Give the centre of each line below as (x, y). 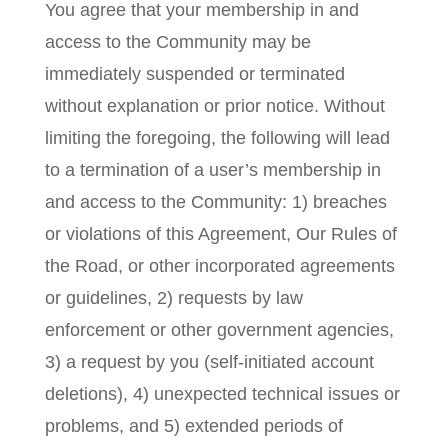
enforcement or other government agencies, (219, 330)
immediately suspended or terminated (194, 74)
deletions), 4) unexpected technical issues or (222, 394)
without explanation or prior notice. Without (214, 106)
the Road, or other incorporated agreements (219, 266)
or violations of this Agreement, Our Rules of (220, 234)
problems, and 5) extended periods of (193, 426)
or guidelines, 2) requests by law (173, 298)
